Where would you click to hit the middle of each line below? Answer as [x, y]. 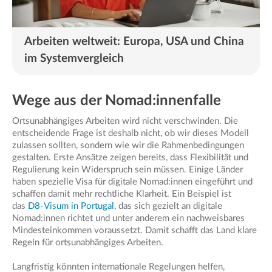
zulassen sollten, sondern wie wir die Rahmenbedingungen [128, 145]
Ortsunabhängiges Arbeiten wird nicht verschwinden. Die [125, 121]
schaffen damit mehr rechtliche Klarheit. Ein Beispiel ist [122, 194]
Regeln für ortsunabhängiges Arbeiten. [88, 242]
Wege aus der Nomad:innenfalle [117, 100]
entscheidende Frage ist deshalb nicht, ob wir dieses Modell [131, 133]
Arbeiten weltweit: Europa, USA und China [134, 41]
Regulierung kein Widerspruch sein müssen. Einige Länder [127, 169]
